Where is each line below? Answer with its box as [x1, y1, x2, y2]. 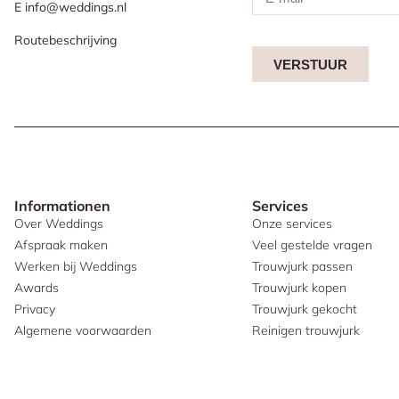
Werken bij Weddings [14, 258, 137, 275]
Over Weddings [14, 216, 103, 232]
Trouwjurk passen [252, 258, 354, 275]
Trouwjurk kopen [252, 280, 347, 297]
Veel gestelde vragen [252, 237, 373, 254]
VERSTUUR [273, 56, 348, 72]
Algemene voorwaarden [14, 322, 151, 339]
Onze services [252, 216, 333, 232]
